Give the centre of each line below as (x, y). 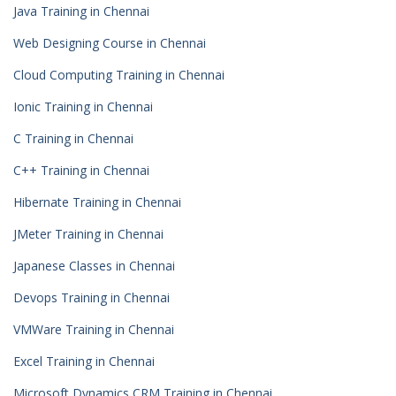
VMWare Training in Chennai (94, 329)
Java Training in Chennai (81, 11)
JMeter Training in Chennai (88, 234)
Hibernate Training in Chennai (97, 202)
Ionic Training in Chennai (83, 107)
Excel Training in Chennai (84, 361)
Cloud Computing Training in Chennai (119, 75)
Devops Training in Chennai (91, 297)
